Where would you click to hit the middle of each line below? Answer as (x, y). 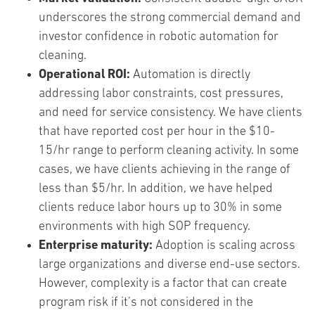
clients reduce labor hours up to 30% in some (160, 208)
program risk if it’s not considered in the (146, 303)
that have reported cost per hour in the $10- (157, 132)
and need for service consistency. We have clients (171, 113)
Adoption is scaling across (225, 246)
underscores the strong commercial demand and (170, 18)
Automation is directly (190, 75)
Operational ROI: (84, 75)
